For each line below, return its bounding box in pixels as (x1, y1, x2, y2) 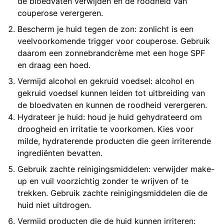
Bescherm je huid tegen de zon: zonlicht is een (17, 24, 194, 34)
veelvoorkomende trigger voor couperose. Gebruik (17, 36, 210, 46)
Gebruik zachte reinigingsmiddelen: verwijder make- (17, 164, 215, 174)
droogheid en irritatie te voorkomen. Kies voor (17, 124, 194, 134)
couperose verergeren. (17, 8, 103, 18)
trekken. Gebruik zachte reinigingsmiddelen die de (17, 188, 208, 198)
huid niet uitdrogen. (17, 200, 91, 210)
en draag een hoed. (17, 60, 91, 70)
